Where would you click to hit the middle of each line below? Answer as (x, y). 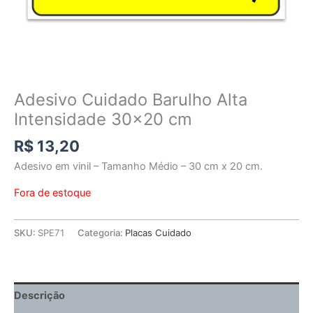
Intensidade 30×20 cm (103, 119)
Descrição (39, 295)
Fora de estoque (52, 193)
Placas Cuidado (158, 233)
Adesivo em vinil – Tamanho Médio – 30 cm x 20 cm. (138, 166)
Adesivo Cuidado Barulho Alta (131, 100)
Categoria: (101, 233)
